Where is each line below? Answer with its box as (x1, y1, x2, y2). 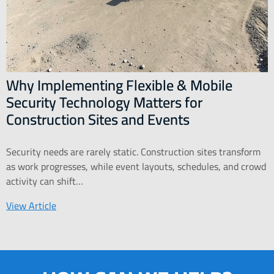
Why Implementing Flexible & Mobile (6, 72, 232, 100)
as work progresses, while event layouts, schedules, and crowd (6, 157, 266, 176)
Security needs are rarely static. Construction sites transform (6, 143, 261, 161)
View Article (6, 196, 56, 215)
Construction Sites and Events (6, 106, 190, 134)
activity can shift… (6, 172, 83, 191)
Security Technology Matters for (6, 89, 202, 117)
